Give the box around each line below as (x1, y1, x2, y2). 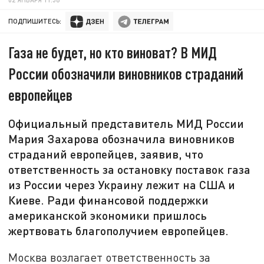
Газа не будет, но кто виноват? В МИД (8, 43, 217, 62)
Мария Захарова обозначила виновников (8, 131, 235, 146)
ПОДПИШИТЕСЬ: (8, 17, 62, 25)
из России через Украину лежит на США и (8, 177, 236, 192)
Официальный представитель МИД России (8, 116, 245, 131)
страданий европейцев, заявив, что (8, 147, 204, 161)
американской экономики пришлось (8, 208, 207, 223)
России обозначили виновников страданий (8, 64, 244, 83)
